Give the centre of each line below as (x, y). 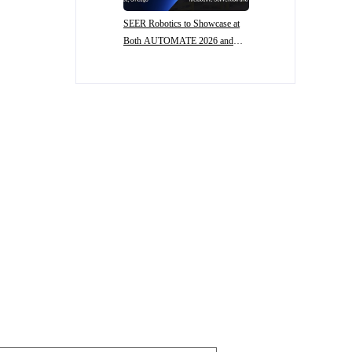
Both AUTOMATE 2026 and (178, 41)
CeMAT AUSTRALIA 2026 (178, 58)
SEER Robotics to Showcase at (181, 24)
